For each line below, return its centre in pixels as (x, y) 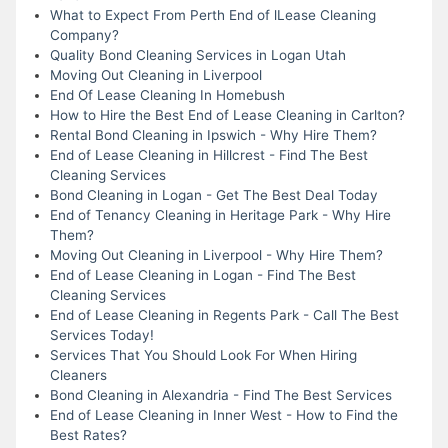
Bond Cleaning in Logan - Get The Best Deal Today (213, 194)
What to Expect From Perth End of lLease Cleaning (212, 14)
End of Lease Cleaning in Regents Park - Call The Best (224, 314)
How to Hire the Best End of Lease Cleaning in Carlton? (227, 114)
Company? (84, 34)
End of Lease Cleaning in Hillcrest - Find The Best (208, 154)
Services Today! (101, 334)
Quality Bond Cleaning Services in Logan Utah (197, 54)
